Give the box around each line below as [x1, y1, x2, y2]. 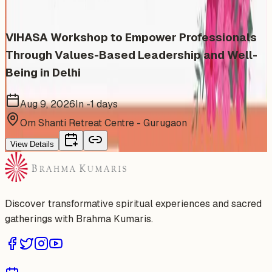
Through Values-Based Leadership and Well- [5, 47, 257, 63]
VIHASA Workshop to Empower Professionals [5, 30, 257, 46]
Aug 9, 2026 [20, 97, 75, 110]
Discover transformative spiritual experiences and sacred [5, 197, 262, 210]
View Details [10, 139, 54, 149]
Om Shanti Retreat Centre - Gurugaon [20, 116, 187, 129]
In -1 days [75, 97, 118, 110]
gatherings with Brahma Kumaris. [5, 212, 153, 225]
